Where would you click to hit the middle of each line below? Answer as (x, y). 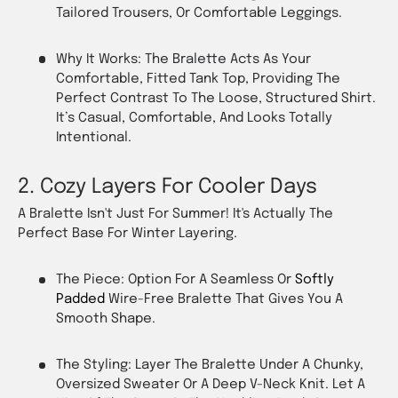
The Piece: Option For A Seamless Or (173, 280)
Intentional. (93, 137)
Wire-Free (141, 300)
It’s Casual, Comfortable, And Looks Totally (194, 118)
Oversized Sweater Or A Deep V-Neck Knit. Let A (210, 385)
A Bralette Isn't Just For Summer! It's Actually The (175, 215)
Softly (314, 280)
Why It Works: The (114, 59)
